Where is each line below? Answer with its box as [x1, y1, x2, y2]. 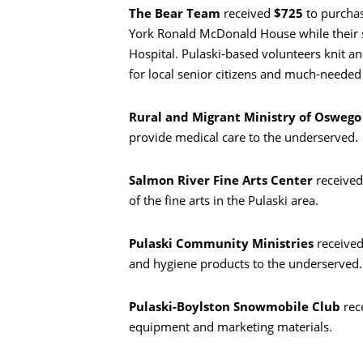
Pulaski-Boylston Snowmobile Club [129, 298, 344, 315]
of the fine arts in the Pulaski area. [129, 192, 318, 209]
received [220, 5, 274, 22]
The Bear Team [129, 5, 220, 22]
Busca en [240, 88, 290, 105]
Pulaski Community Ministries [129, 235, 317, 252]
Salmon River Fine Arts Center [129, 172, 316, 189]
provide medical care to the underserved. [129, 129, 358, 146]
